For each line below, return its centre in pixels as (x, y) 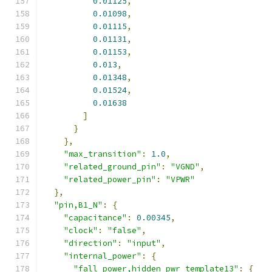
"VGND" (185, 167)
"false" (124, 230)
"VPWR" (180, 179)
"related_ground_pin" (112, 167)
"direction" (90, 243)
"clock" (81, 230)
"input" (144, 243)
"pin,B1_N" (78, 205)
